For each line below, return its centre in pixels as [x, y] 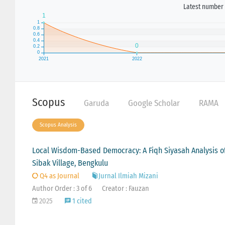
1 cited [81, 201]
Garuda [96, 103]
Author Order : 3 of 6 [62, 189]
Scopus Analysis [58, 125]
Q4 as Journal [59, 176]
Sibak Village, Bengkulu [70, 163]
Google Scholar [154, 103]
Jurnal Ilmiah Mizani [128, 176]
